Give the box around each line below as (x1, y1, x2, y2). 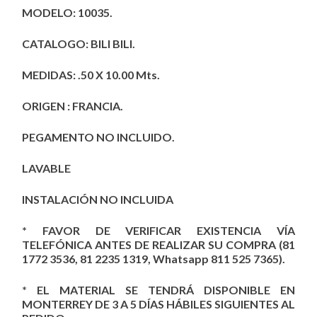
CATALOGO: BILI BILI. (22, 36, 135, 50)
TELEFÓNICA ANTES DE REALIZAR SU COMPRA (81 (22, 237, 295, 251)
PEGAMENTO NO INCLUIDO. (22, 129, 175, 144)
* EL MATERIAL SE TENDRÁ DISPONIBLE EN (22, 282, 295, 296)
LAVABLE (22, 161, 71, 175)
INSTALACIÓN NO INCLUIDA (22, 192, 173, 206)
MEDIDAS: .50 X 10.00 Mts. (22, 67, 160, 81)
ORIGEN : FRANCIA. (22, 98, 123, 113)
